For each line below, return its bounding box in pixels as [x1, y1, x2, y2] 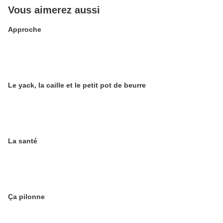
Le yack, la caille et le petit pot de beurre [8, 81, 146, 89]
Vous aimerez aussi [8, 4, 100, 15]
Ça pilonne [8, 193, 45, 201]
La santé [8, 137, 37, 145]
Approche [8, 25, 41, 33]
